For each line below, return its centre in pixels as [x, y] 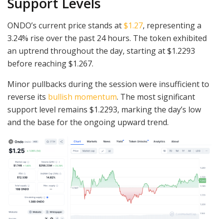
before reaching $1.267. [51, 64]
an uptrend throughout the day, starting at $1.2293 [101, 51]
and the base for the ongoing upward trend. [88, 122]
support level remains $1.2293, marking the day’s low [104, 110]
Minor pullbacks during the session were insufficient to [108, 84]
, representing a [172, 26]
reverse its [28, 97]
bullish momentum [82, 97]
